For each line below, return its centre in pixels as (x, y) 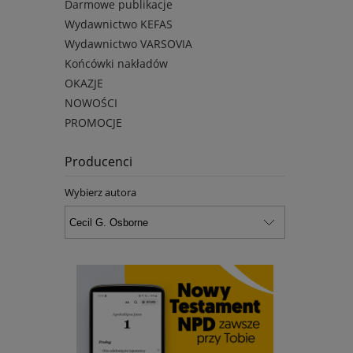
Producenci (98, 162)
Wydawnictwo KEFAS (119, 24)
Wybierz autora (100, 193)
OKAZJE (84, 84)
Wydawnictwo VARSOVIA (128, 44)
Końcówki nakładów (116, 64)
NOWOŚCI (91, 103)
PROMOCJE (93, 123)
